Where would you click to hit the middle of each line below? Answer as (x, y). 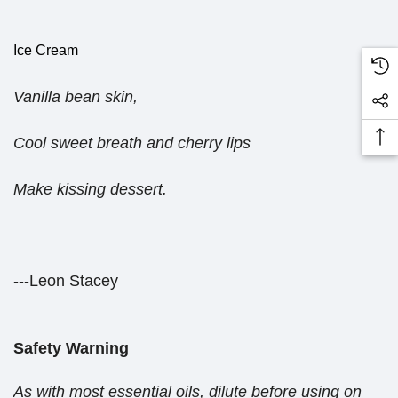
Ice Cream (46, 50)
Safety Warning (71, 348)
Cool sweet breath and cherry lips (132, 143)
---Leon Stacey (66, 280)
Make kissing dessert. (90, 189)
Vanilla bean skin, (76, 96)
